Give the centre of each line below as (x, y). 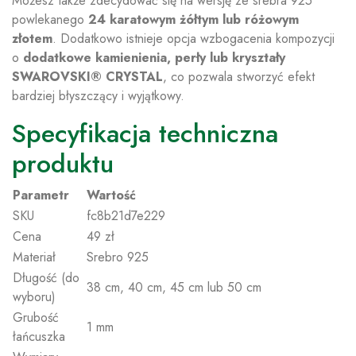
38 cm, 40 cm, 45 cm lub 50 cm (174, 287)
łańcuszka (39, 337)
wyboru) (34, 297)
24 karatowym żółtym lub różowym (193, 19)
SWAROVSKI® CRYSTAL (87, 77)
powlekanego (50, 19)
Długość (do (46, 278)
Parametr (41, 195)
